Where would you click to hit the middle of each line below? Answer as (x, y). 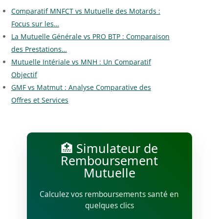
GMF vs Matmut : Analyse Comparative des (81, 88)
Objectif (24, 75)
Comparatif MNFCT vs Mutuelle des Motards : (86, 11)
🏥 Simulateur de (109, 148)
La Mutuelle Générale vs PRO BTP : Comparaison (90, 37)
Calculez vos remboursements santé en (109, 195)
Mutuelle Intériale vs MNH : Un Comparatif (81, 62)
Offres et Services (40, 100)
